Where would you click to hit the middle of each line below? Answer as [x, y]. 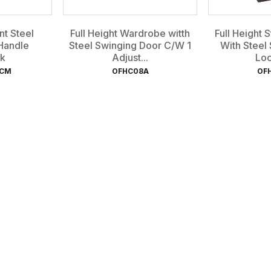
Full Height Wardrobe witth [130, 33]
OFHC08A [130, 71]
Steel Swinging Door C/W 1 [130, 45]
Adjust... [130, 57]
